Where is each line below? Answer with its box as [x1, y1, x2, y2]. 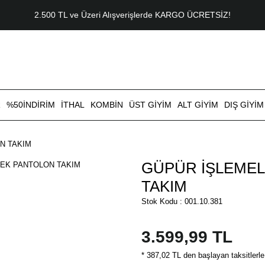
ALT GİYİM [177, 100, 218, 109]
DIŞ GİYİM [224, 100, 264, 109]
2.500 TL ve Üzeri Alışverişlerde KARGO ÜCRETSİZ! [34, 10, 231, 20]
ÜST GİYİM [129, 100, 172, 109]
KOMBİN [91, 100, 123, 109]
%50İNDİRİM [7, 100, 55, 109]
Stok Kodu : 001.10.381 [141, 197, 222, 206]
